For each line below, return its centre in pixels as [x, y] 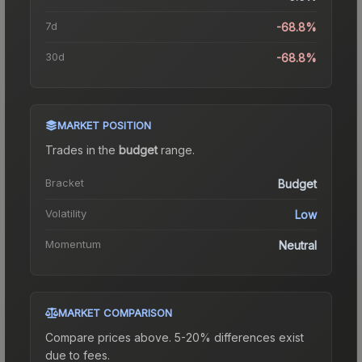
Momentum [73, 244]
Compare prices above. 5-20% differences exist [175, 337]
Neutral [298, 245]
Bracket [65, 182]
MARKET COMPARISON [115, 312]
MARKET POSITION [104, 125]
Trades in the [82, 149]
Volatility [66, 213]
